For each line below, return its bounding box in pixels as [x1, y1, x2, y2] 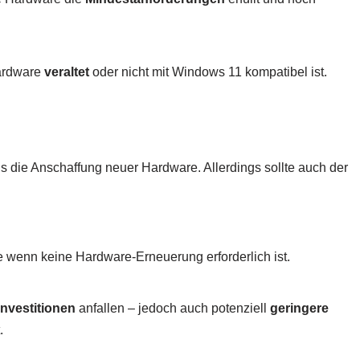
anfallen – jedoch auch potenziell [76, 301, 270, 316]
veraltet [44, 65, 89, 80]
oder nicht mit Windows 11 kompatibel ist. [89, 65, 327, 80]
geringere [270, 301, 329, 316]
